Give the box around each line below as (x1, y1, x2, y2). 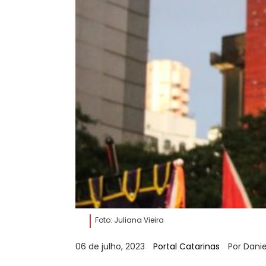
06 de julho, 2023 (75, 240, 147, 252)
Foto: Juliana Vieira (95, 214, 164, 225)
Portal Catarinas (153, 240, 222, 252)
